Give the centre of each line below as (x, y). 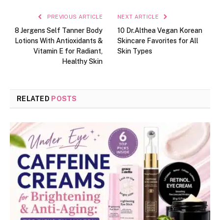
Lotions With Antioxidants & (59, 41)
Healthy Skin (82, 61)
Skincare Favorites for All (158, 41)
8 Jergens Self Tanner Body (59, 30)
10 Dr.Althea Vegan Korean (160, 30)
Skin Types (135, 51)
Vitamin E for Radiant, (68, 51)
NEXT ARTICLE (139, 16)
